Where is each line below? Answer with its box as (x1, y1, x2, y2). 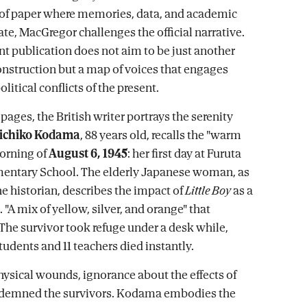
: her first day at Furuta (127, 143, 241, 163)
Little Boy (185, 180, 231, 200)
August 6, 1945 (49, 143, 127, 163)
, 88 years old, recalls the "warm (80, 125, 241, 145)
